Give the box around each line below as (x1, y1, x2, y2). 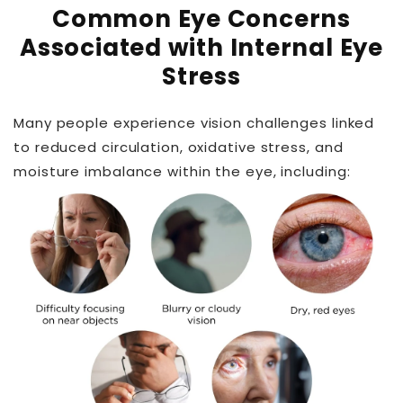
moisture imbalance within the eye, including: (13, 161, 351, 181)
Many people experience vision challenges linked (13, 112, 375, 132)
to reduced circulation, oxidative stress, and (13, 137, 344, 157)
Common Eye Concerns (52, 3, 351, 36)
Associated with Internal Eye (20, 31, 383, 65)
